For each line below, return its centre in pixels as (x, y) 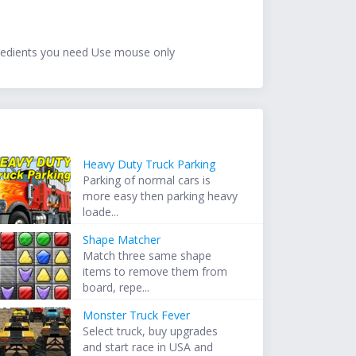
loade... (101, 212)
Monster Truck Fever (137, 315)
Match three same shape (147, 256)
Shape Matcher (122, 240)
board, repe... (116, 288)
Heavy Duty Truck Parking (149, 164)
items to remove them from (155, 272)
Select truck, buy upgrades (151, 331)
